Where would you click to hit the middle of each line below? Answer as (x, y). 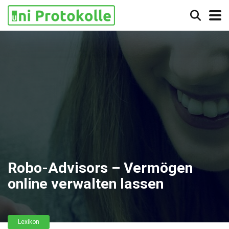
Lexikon (29, 222)
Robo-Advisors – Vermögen (100, 168)
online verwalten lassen (86, 184)
